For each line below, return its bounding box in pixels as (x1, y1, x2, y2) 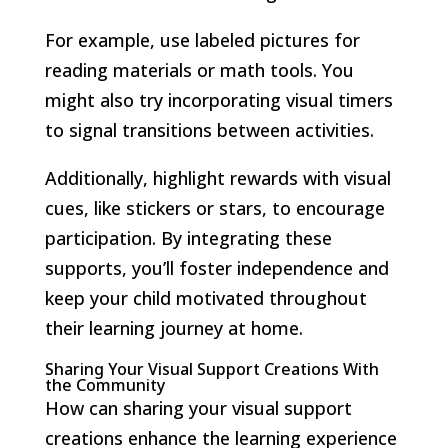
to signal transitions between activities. (44, 117, 374, 142)
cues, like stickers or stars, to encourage (44, 195, 385, 220)
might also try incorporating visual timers (44, 87, 393, 112)
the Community (44, 373, 165, 396)
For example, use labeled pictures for (44, 27, 360, 52)
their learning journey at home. (44, 315, 303, 340)
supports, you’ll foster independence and (44, 255, 389, 280)
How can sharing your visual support (44, 395, 352, 420)
